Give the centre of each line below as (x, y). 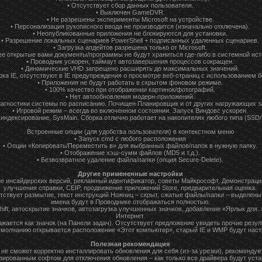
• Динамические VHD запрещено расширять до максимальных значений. (130, 68)
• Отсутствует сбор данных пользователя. (130, 5)
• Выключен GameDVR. (130, 12)
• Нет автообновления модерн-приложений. (130, 96)
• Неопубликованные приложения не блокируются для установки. (130, 33)
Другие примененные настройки (130, 173)
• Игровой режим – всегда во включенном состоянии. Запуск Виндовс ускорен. (130, 110)
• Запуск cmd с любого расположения (130, 138)
